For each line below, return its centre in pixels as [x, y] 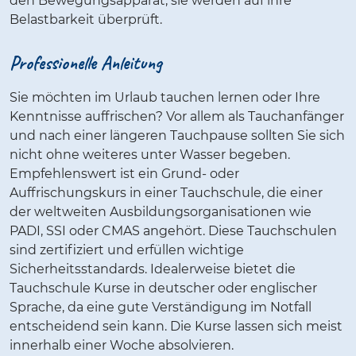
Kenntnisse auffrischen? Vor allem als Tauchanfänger [177, 116]
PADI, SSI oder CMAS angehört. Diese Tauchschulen [173, 230]
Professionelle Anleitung [86, 63]
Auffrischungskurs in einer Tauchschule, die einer [166, 192]
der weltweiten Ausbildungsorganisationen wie [161, 211]
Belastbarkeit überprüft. [87, 20]
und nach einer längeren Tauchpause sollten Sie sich [177, 135]
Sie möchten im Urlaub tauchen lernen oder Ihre [165, 97]
